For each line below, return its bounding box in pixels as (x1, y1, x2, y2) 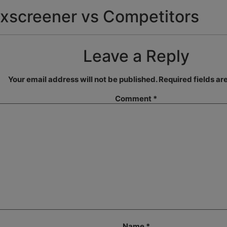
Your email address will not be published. (8, 74, 157, 84)
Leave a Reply (83, 46, 190, 66)
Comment (115, 93, 153, 103)
